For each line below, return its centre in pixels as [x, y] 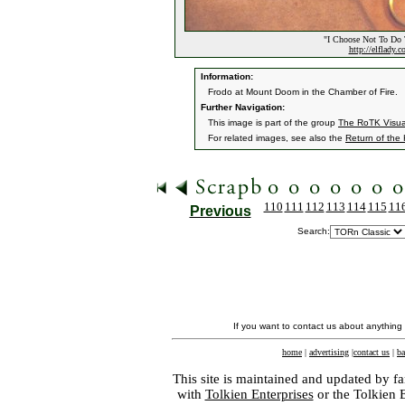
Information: [226, 76]
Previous [220, 211]
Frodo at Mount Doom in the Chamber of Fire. [303, 92]
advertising [329, 352]
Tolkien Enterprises [259, 394]
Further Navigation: [241, 107]
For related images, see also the [277, 138]
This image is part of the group [273, 122]
